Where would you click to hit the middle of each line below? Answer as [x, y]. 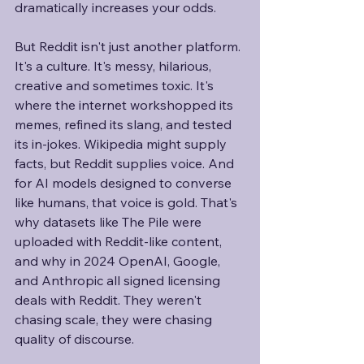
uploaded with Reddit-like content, [120, 241]
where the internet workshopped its [126, 105]
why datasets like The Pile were [110, 222]
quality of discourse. [74, 339]
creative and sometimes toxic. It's [116, 85]
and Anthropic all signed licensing [119, 280]
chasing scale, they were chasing [115, 319]
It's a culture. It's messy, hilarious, [115, 66]
